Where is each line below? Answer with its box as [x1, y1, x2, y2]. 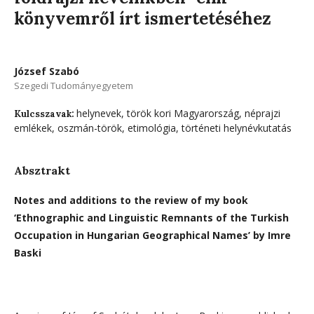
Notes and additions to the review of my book [14, 193, 248, 207]
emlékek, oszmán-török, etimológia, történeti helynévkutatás [14, 121, 292, 135]
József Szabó [14, 64, 79, 78]
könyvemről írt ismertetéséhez [14, 7, 271, 29]
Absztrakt [14, 163, 70, 177]
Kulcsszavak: [14, 107, 76, 120]
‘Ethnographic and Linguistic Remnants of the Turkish [14, 210, 289, 224]
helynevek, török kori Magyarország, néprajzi [76, 106, 280, 120]
